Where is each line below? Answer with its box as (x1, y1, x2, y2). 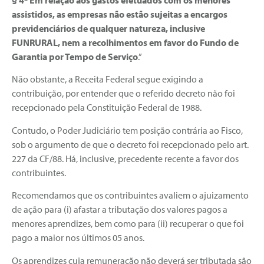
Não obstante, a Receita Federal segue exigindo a (12, 73, 203, 85)
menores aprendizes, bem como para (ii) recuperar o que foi (12, 217, 244, 230)
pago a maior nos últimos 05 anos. (12, 232, 144, 244)
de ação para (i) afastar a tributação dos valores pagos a (12, 203, 227, 216)
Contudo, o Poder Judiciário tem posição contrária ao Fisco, (12, 124, 243, 136)
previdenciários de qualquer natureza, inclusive (12, 22, 205, 35)
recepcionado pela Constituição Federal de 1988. (12, 101, 202, 114)
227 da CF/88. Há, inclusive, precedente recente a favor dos (12, 152, 239, 164)
